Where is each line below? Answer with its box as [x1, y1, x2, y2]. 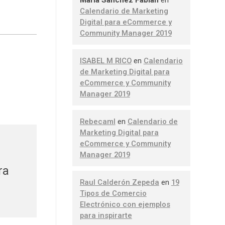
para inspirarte [79, 211, 132, 220]
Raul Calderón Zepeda [79, 178, 159, 187]
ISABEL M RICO [79, 56, 132, 66]
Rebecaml [79, 117, 116, 127]
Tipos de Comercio [79, 189, 147, 198]
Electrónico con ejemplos [79, 200, 170, 209]
